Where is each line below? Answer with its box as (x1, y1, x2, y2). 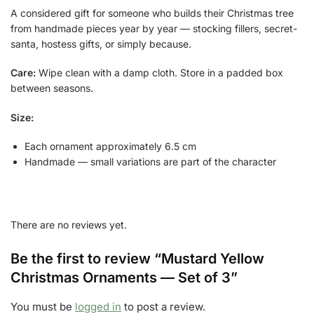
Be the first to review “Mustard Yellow (11, 250, 264, 268)
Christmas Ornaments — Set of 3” (11, 269, 238, 287)
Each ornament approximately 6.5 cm (25, 140, 196, 153)
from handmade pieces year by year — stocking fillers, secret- (11, 22, 297, 34)
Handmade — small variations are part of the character (25, 156, 276, 168)
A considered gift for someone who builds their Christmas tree (11, 6, 294, 19)
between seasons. (11, 82, 93, 95)
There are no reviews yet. (11, 219, 127, 231)
